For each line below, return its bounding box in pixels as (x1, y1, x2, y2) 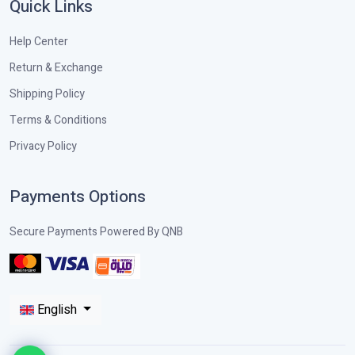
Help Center (10, 32, 68, 50)
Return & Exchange (10, 59, 103, 76)
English (37, 300, 80, 319)
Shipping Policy (10, 85, 85, 102)
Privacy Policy (10, 137, 77, 155)
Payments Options (10, 184, 146, 209)
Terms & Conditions (10, 111, 107, 128)
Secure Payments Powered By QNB (10, 223, 183, 240)
